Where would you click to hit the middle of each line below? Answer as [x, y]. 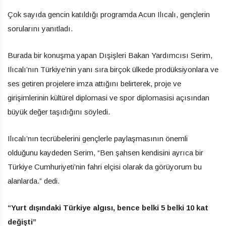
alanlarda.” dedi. [34, 181]
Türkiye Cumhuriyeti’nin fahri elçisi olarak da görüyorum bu [105, 166]
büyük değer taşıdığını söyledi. [59, 111]
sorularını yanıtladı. [40, 28]
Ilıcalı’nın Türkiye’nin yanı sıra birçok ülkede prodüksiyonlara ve [113, 69]
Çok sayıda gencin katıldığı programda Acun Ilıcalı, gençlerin [109, 14]
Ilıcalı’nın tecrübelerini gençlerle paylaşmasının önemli [98, 138]
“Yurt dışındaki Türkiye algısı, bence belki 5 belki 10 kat [108, 207]
